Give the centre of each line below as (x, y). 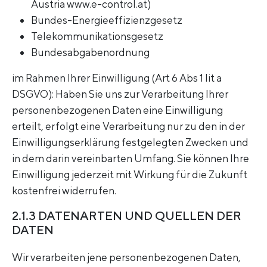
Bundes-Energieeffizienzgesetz (107, 20)
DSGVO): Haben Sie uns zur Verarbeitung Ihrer (120, 94)
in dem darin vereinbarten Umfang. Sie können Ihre (131, 158)
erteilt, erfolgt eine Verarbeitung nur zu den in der (128, 126)
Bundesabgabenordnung (90, 52)
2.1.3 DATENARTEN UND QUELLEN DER (127, 215)
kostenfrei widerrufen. (64, 190)
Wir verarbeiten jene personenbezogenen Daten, (126, 257)
